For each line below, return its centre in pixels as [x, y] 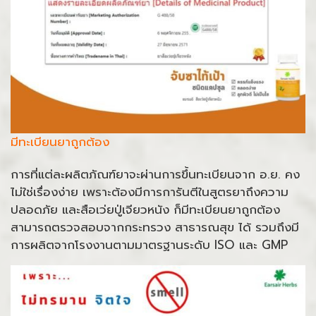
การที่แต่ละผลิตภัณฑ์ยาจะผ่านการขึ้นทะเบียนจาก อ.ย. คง [155, 175]
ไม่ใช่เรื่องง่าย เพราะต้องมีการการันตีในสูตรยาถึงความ [150, 192]
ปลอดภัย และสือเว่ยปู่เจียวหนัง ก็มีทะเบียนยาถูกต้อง [145, 210]
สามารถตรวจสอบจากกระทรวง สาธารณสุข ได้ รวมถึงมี [155, 227]
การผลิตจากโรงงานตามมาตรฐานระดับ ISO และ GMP [149, 245]
